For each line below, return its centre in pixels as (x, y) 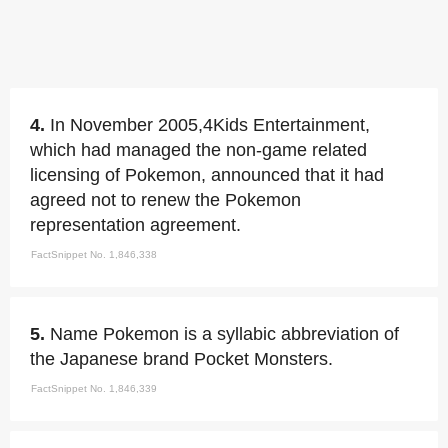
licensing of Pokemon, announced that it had (207, 174)
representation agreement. (135, 224)
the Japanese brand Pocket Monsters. (181, 358)
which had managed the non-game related (198, 149)
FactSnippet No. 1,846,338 (94, 254)
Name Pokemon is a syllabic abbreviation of (224, 333)
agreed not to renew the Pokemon (165, 199)
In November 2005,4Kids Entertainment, (210, 124)
